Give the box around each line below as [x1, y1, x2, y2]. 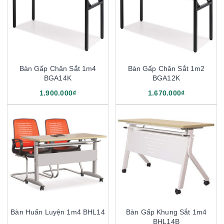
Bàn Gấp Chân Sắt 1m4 [19, 64, 96, 72]
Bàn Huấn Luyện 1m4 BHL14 [10, 207, 105, 216]
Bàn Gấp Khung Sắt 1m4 [126, 207, 206, 216]
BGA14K [44, 73, 71, 82]
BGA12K [152, 73, 180, 82]
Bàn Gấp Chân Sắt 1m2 [127, 64, 205, 72]
